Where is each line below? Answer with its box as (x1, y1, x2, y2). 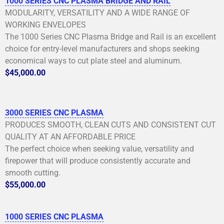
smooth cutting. (5, 167, 60, 177)
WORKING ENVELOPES (5, 19, 86, 29)
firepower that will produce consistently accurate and (5, 155, 190, 165)
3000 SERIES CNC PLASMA (5, 107, 103, 117)
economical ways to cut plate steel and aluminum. (5, 55, 182, 65)
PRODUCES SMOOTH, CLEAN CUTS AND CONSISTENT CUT (5, 119, 216, 129)
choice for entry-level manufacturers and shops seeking (5, 43, 199, 53)
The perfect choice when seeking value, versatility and (5, 143, 194, 153)
